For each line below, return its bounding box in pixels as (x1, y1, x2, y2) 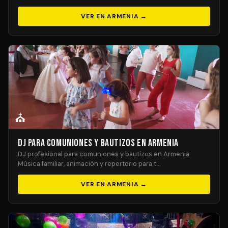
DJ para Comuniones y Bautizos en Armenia (18, 137, 179, 149)
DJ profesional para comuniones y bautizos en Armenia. (18, 150, 190, 158)
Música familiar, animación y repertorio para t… (18, 159, 160, 168)
